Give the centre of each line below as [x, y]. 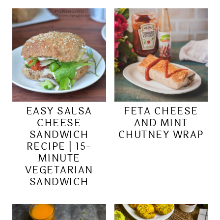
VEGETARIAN [59, 170]
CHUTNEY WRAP [161, 135]
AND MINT [161, 123]
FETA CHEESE [161, 111]
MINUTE [59, 159]
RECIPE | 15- [59, 147]
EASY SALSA [59, 111]
